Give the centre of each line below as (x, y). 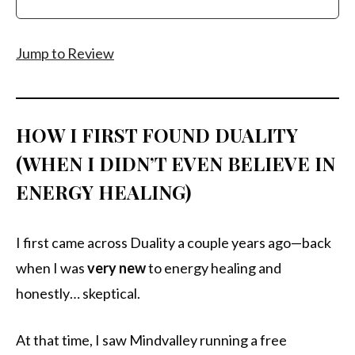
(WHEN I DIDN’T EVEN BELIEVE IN (176, 164)
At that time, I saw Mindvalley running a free (151, 340)
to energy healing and (214, 268)
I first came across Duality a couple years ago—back (174, 243)
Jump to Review (65, 53)
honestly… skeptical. (78, 294)
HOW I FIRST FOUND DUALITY (157, 135)
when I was (52, 268)
